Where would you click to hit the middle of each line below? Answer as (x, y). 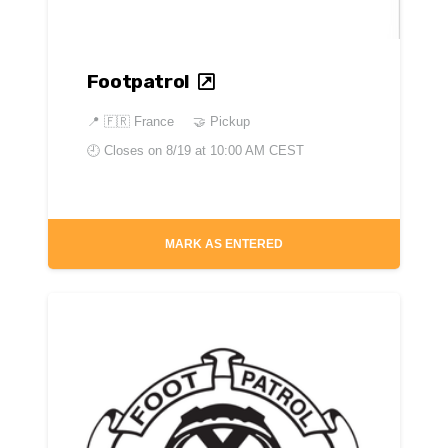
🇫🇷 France (138, 121)
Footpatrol (137, 82)
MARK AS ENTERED (224, 244)
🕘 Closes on (126, 150)
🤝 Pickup (221, 121)
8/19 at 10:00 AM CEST (234, 150)
